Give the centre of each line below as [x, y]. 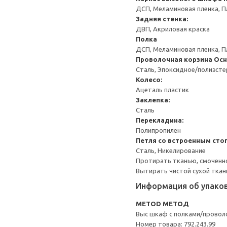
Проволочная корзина [174, 59]
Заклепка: [153, 100]
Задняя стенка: [162, 19]
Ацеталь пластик [162, 90]
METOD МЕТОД [162, 204]
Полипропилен [158, 130]
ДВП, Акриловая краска [173, 29]
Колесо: [149, 80]
